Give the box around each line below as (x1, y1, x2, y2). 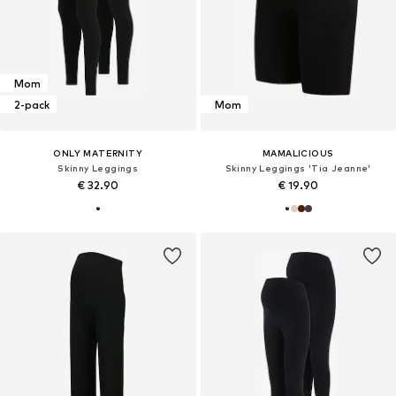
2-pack (14, 97, 49, 111)
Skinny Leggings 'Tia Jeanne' (225, 163, 371, 174)
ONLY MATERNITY (53, 148, 143, 159)
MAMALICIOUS (263, 148, 334, 159)
